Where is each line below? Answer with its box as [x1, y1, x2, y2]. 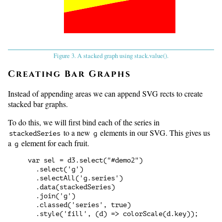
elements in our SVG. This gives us [98, 127, 210, 138]
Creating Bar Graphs [8, 68, 131, 81]
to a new [61, 127, 92, 138]
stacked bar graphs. [8, 99, 68, 110]
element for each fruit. [19, 138, 89, 149]
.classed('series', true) [28, 201, 131, 209]
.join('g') [28, 192, 75, 200]
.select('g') [28, 166, 83, 173]
